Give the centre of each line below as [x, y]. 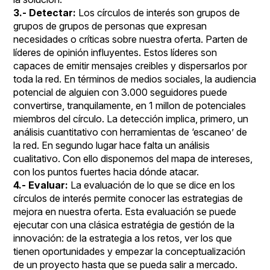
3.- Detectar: [45, 13]
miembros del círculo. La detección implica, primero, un [131, 119]
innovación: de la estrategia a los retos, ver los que [123, 238]
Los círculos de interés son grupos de [158, 13]
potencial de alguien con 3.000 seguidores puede [121, 92]
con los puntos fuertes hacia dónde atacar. [108, 172]
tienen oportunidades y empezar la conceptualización [130, 251]
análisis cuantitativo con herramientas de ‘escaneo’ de [130, 132]
